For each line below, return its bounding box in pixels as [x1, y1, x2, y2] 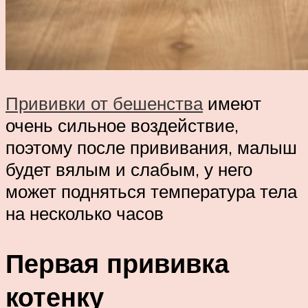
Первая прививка [5, 245, 229, 280]
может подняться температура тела [5, 179, 297, 202]
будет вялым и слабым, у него [5, 157, 252, 180]
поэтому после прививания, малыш [5, 135, 297, 158]
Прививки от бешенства [5, 91, 203, 114]
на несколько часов [5, 201, 164, 224]
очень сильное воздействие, [5, 113, 239, 136]
